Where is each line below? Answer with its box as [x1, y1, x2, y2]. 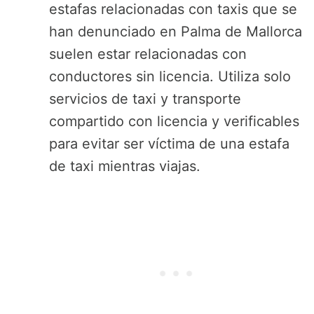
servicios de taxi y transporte [49, 90, 241, 108]
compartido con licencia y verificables [49, 113, 299, 130]
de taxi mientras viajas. [49, 158, 200, 175]
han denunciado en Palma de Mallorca [49, 23, 302, 41]
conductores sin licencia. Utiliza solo [49, 68, 291, 86]
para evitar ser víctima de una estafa [49, 135, 289, 153]
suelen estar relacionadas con [49, 46, 247, 63]
